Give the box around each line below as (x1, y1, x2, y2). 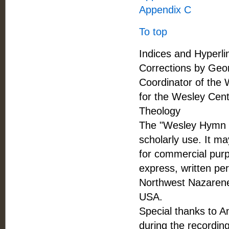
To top (139, 26, 167, 37)
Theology (139, 105, 180, 117)
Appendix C (139, 4, 191, 15)
